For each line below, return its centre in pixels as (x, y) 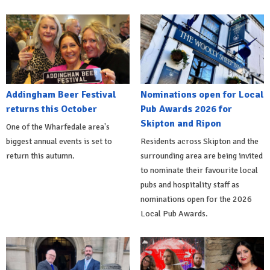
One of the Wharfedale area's (58, 127)
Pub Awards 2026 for (186, 109)
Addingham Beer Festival (61, 94)
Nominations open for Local (202, 94)
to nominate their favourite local (199, 170)
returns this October (52, 109)
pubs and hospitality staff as (190, 184)
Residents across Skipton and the (199, 141)
